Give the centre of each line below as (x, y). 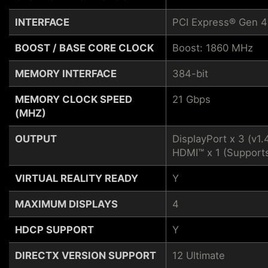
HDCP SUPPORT (54, 229)
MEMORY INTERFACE (66, 73)
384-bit (190, 73)
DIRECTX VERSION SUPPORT (86, 255)
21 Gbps (191, 99)
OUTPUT (36, 138)
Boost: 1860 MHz (212, 48)
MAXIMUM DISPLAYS (66, 204)
